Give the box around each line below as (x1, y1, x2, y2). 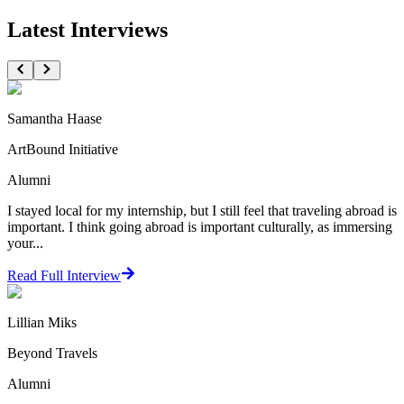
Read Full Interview (7, 267, 121, 283)
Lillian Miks (7, 314, 77, 330)
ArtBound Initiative (7, 141, 118, 157)
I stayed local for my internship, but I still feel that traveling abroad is (7, 202, 397, 218)
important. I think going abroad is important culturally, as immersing (7, 218, 392, 234)
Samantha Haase (7, 110, 102, 126)
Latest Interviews (7, 17, 168, 41)
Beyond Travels (7, 344, 97, 361)
